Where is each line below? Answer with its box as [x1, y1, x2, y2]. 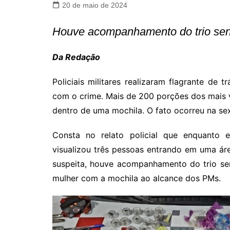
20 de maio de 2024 [62, 1, 127, 9]
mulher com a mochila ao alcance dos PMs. [52, 173, 221, 183]
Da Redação [52, 52, 100, 62]
